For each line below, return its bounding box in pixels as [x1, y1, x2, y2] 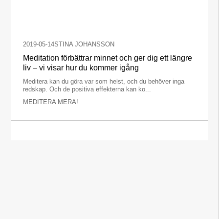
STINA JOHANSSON [54, 40, 115, 48]
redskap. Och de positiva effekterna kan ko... [23, 85, 152, 93]
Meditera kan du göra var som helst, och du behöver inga [23, 77, 185, 85]
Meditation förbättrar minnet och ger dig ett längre [23, 53, 193, 62]
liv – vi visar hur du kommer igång [23, 63, 139, 72]
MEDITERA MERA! [23, 98, 79, 106]
